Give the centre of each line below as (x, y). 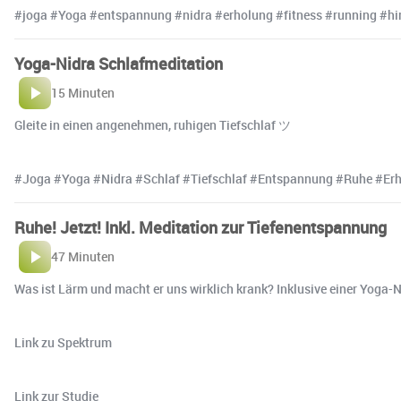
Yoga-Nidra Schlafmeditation (119, 64)
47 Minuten (83, 257)
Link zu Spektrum (63, 343)
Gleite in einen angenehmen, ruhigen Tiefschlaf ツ (153, 125)
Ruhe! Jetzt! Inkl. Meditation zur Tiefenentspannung (200, 228)
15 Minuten (83, 93)
